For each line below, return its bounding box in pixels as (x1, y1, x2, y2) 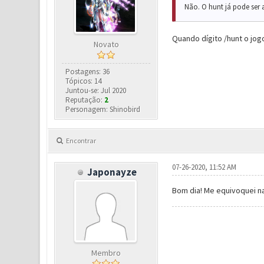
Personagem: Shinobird (65, 104, 141, 115)
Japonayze (87, 166, 137, 179)
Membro (91, 247, 121, 259)
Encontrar (65, 136, 96, 146)
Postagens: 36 (65, 67, 110, 77)
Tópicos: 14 (65, 76, 102, 87)
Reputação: (65, 95, 105, 105)
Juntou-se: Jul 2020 (65, 85, 127, 96)
